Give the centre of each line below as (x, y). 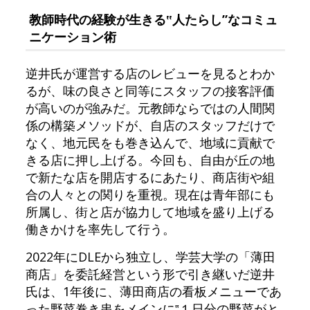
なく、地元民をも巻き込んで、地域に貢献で (150, 143)
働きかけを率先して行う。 (100, 229)
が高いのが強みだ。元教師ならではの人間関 (150, 108)
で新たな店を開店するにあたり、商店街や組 (150, 177)
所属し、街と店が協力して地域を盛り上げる (150, 212)
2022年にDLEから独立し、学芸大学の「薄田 (150, 257)
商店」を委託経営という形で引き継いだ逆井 (150, 274)
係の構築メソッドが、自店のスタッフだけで (150, 125)
